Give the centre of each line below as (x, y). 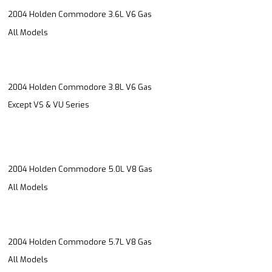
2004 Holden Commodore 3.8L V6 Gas (80, 87)
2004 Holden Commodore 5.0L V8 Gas (80, 169)
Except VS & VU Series (49, 105)
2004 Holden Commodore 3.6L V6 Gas (80, 15)
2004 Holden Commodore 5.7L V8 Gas (80, 242)
